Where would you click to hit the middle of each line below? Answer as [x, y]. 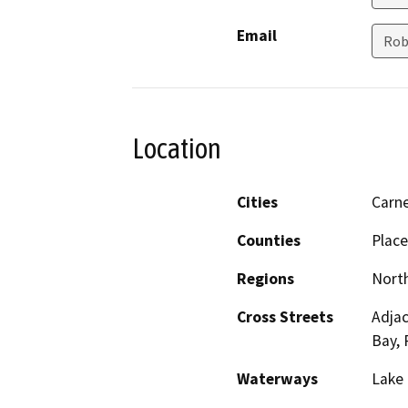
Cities [257, 202]
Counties [269, 240]
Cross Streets [285, 316]
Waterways [277, 378]
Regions [265, 278]
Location [177, 149]
